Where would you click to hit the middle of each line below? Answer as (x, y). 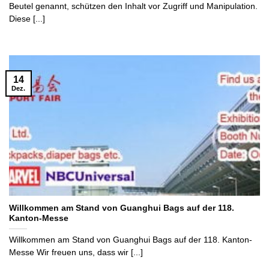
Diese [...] (27, 19)
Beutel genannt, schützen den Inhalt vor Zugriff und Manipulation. (133, 6)
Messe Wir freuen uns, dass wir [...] (76, 253)
